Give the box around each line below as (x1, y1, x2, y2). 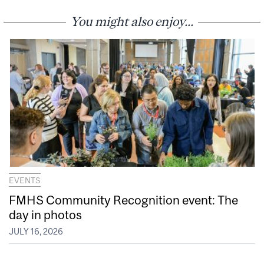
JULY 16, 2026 (9, 227, 63, 237)
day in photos (9, 207, 82, 222)
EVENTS (9, 175, 41, 185)
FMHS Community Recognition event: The (9, 192, 238, 207)
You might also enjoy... (71, 14, 193, 28)
